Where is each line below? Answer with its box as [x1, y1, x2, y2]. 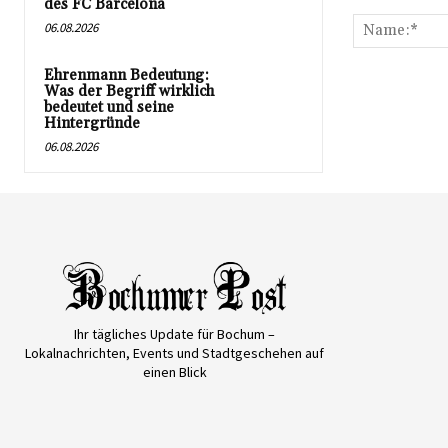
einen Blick [142, 362, 207, 381]
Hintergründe [44, 113, 140, 133]
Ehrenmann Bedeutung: [44, 65, 209, 85]
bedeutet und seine [44, 97, 174, 117]
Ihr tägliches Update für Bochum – [74, 324, 276, 343]
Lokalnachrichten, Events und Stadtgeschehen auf [25, 343, 325, 362]
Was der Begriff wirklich [44, 81, 214, 101]
